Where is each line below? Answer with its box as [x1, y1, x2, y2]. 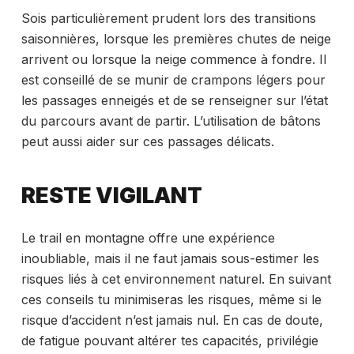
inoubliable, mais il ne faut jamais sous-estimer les [21, 250, 319, 266]
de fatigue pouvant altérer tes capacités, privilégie [21, 332, 318, 348]
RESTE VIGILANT [21, 183, 202, 209]
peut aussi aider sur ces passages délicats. [21, 133, 274, 149]
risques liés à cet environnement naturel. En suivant [21, 270, 331, 287]
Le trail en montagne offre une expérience [21, 229, 275, 246]
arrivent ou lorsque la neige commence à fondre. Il [21, 51, 326, 67]
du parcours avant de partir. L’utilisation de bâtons [21, 112, 321, 129]
